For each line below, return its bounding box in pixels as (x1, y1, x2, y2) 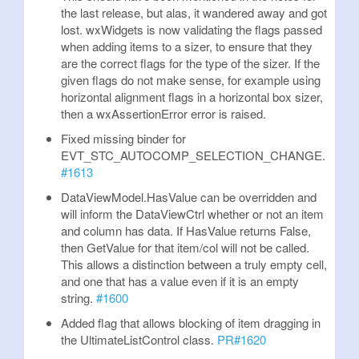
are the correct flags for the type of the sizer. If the (61, 54, 320, 71)
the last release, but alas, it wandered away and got (61, 4, 327, 21)
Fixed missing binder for (61, 130, 186, 147)
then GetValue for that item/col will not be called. (61, 239, 309, 256)
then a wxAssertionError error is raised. (61, 105, 266, 122)
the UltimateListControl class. (61, 331, 217, 348)
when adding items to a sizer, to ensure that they (61, 38, 313, 54)
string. (61, 289, 96, 306)
